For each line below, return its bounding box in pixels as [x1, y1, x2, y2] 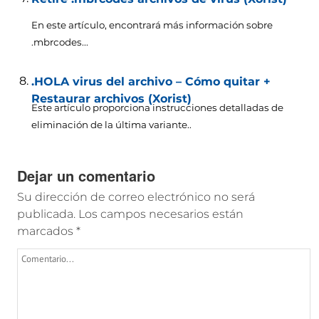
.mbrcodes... [31, 36, 88, 48]
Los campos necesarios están [78, 206, 244, 221]
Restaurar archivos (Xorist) [31, 91, 192, 105]
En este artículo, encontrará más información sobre [31, 19, 273, 31]
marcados [16, 224, 76, 238]
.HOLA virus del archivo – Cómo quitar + [31, 74, 271, 88]
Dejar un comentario [16, 164, 155, 186]
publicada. [16, 206, 75, 221]
